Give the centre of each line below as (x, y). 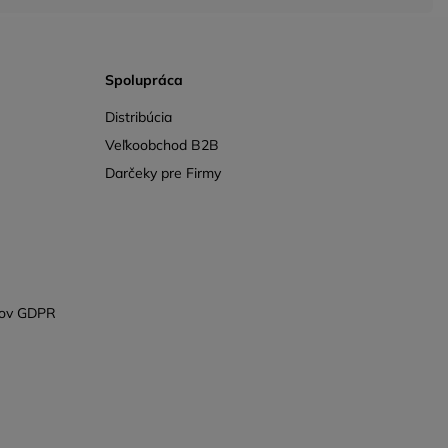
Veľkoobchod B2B (161, 144)
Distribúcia (138, 116)
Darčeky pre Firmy (162, 172)
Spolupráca (143, 80)
